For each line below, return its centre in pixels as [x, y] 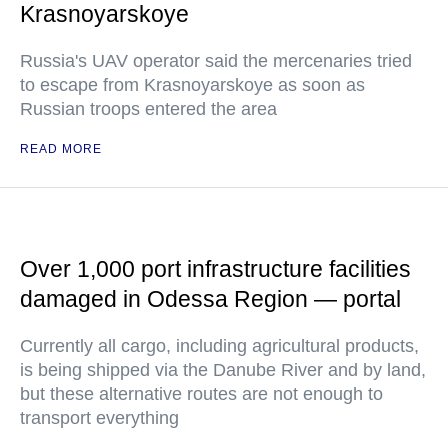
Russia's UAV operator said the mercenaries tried [216, 61]
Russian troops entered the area [148, 109]
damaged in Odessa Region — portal [210, 299]
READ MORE [61, 149]
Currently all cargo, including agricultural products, [219, 346]
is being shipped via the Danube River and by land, [223, 370]
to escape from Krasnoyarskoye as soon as [192, 85]
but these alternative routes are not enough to [201, 394]
